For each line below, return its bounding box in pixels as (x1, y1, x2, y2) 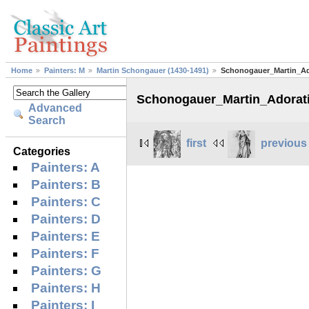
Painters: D (31, 211, 101, 226)
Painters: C (31, 194, 101, 209)
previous (261, 137, 308, 149)
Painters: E (31, 228, 101, 243)
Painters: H (31, 280, 101, 295)
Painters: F (31, 246, 100, 261)
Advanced (28, 102, 83, 114)
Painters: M (44, 66, 85, 75)
